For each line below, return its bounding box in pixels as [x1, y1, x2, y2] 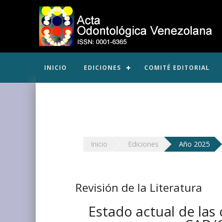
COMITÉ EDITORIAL [144, 63, 210, 72]
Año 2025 [179, 139, 210, 149]
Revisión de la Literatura [75, 179, 202, 195]
